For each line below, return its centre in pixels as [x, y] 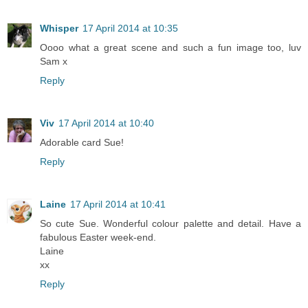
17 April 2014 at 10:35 [130, 28]
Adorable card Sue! [82, 142]
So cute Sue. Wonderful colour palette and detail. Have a [170, 223]
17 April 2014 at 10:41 [118, 204]
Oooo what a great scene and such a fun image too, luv [170, 47]
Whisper [59, 28]
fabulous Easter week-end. [98, 237]
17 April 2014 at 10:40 [106, 123]
